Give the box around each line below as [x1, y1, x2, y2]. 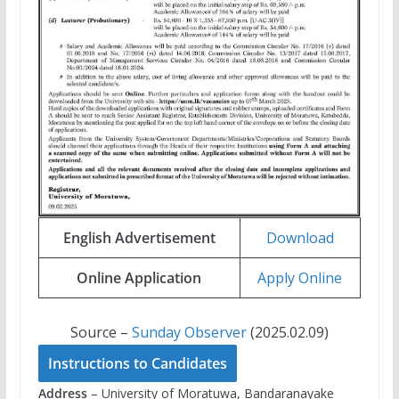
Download [265, 227, 334, 248]
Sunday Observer [131, 322, 247, 342]
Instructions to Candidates [47, 353, 227, 373]
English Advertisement [62, 227, 216, 248]
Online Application [77, 267, 202, 288]
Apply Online [257, 267, 343, 288]
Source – [69, 322, 132, 342]
